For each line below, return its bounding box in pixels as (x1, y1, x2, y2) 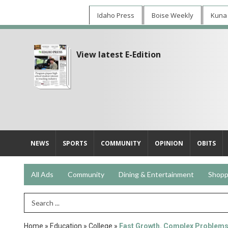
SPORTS (63, 139, 87, 148)
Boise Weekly (151, 11, 193, 20)
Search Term (24, 197, 67, 207)
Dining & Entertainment (119, 170, 194, 179)
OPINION (155, 139, 183, 148)
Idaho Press (97, 11, 134, 20)
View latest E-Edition (76, 49, 161, 60)
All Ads (31, 170, 53, 179)
